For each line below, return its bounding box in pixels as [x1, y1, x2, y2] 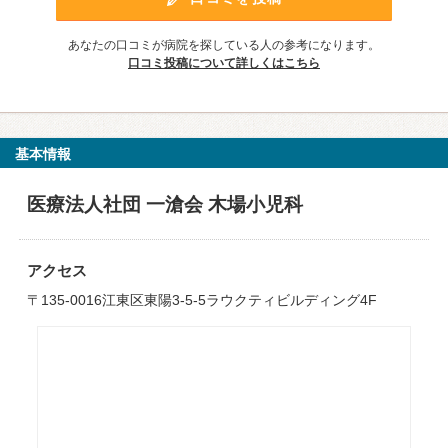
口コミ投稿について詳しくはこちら [128, 56, 320, 70]
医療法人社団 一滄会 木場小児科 [26, 194, 303, 215]
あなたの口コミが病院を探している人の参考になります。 [68, 38, 380, 52]
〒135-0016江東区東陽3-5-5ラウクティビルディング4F [26, 292, 377, 308]
